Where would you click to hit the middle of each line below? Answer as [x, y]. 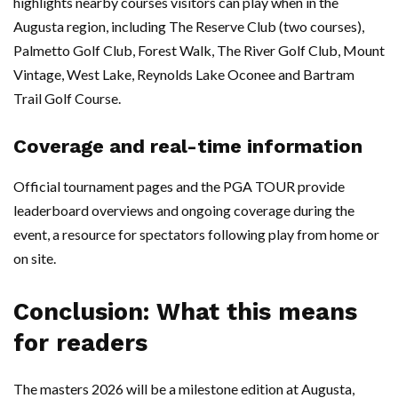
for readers [80, 343]
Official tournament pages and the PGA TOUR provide [179, 187]
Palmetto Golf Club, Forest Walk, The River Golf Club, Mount [199, 51]
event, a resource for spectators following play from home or [196, 235]
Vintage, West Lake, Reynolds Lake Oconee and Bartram [184, 75]
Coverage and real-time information [188, 147]
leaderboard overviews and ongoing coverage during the [184, 211]
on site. [35, 259]
